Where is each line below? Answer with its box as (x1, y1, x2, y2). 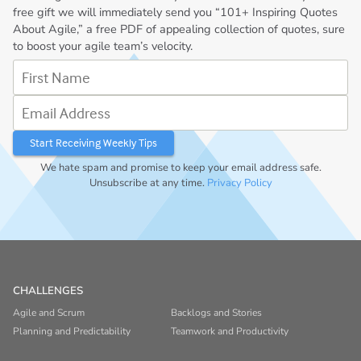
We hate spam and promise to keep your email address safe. (39, 160, 322, 176)
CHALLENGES (13, 283, 84, 298)
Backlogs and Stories (170, 306, 262, 320)
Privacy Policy (206, 176, 272, 191)
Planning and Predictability (13, 325, 131, 338)
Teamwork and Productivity (170, 325, 288, 338)
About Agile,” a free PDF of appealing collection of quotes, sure (13, 20, 346, 37)
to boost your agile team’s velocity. (13, 37, 193, 54)
